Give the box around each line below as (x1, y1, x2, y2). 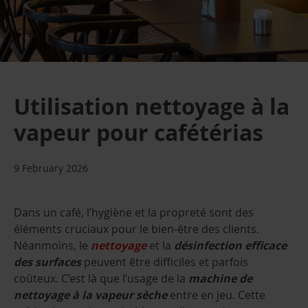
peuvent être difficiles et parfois (81, 254, 248, 270)
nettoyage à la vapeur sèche (14, 287, 167, 303)
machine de (188, 271, 252, 287)
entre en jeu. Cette (167, 287, 265, 303)
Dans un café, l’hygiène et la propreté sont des (14, 205, 254, 221)
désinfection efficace (174, 238, 287, 254)
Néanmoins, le (14, 238, 91, 254)
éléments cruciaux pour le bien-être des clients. (14, 221, 259, 237)
